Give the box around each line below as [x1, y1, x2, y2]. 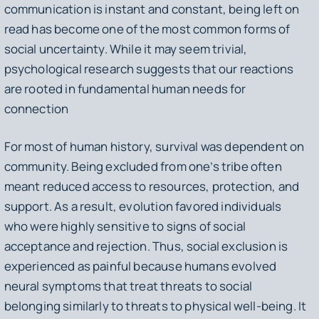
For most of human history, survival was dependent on [4, 138, 305, 155]
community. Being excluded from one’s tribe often [4, 158, 282, 175]
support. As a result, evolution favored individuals [4, 198, 282, 215]
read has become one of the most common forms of [4, 20, 291, 37]
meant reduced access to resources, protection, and [4, 178, 300, 195]
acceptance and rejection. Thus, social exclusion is [4, 238, 288, 255]
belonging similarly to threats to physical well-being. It [4, 298, 307, 315]
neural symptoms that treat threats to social [4, 278, 253, 295]
